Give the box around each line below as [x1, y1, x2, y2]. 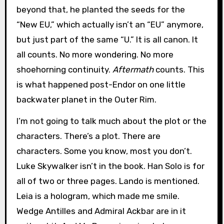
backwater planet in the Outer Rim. [16, 94, 156, 105]
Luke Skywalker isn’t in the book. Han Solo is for [16, 160, 204, 171]
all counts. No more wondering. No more [16, 49, 173, 60]
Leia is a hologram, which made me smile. [16, 190, 179, 201]
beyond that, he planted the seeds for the [16, 4, 185, 15]
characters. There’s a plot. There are [16, 130, 160, 141]
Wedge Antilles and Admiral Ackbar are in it [16, 205, 186, 216]
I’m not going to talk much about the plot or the [16, 115, 206, 126]
